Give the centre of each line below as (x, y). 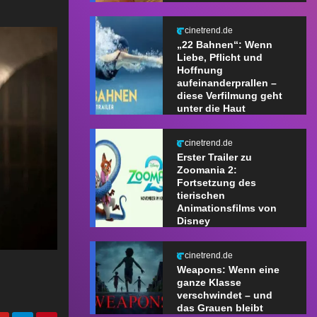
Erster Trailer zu (214, 157)
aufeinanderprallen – (226, 83)
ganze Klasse (209, 283)
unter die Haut (211, 109)
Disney (193, 221)
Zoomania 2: (207, 170)
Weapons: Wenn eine (228, 270)
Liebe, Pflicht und (219, 58)
